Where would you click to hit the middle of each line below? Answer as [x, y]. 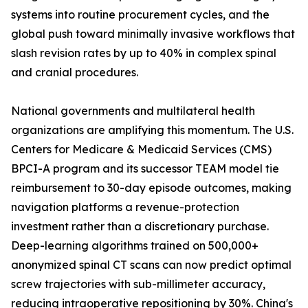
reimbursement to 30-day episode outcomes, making [151, 188]
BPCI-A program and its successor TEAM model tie [145, 169]
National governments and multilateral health [133, 111]
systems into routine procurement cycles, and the [140, 15]
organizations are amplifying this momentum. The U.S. [152, 130]
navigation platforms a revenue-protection [125, 207]
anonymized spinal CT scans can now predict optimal [151, 265]
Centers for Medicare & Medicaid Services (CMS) [141, 150]
